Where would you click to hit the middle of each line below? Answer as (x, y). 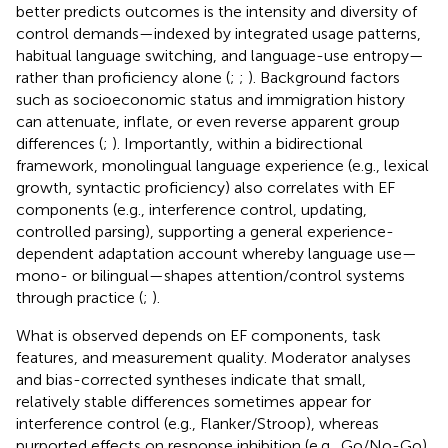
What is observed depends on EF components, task (198, 335)
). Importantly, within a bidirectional (237, 143)
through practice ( (79, 297)
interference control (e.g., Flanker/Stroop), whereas (197, 423)
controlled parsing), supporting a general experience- (205, 231)
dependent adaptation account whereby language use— (216, 253)
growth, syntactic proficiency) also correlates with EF (205, 187)
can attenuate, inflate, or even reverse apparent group (208, 121)
